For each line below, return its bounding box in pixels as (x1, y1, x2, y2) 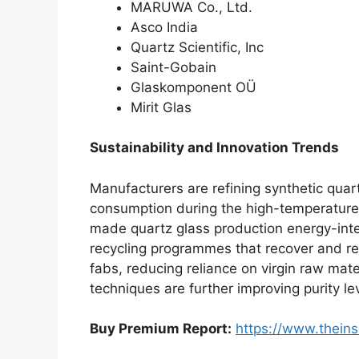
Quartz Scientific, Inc (131, 38, 264, 55)
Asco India (131, 18, 198, 35)
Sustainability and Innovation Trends (90, 139, 339, 156)
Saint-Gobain (131, 58, 216, 75)
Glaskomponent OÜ (131, 79, 256, 95)
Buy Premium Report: (90, 321, 232, 337)
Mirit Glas (131, 99, 192, 115)
